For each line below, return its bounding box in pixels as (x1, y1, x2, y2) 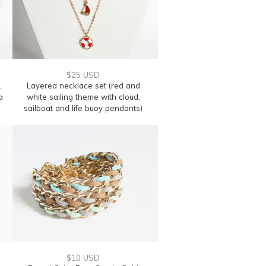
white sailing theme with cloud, (26, 92, 140, 102)
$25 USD (66, 70, 100, 80)
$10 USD (66, 253, 100, 262)
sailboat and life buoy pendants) (24, 103, 142, 113)
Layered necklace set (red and (26, 81, 140, 90)
